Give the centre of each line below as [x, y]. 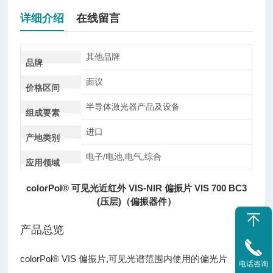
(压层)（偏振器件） [136, 201]
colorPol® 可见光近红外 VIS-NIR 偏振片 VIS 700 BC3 [136, 188]
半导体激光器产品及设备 [133, 107]
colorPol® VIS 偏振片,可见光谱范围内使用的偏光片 [124, 259]
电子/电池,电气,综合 [123, 157]
